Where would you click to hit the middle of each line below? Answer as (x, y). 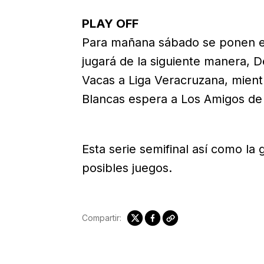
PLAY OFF (110, 23)
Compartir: (101, 218)
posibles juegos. (127, 168)
